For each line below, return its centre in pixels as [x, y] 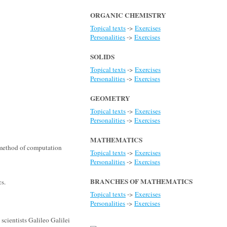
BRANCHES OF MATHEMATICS [141, 181]
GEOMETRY [110, 98]
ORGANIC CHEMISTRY [128, 15]
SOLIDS [102, 57]
